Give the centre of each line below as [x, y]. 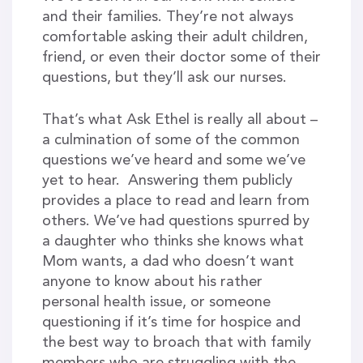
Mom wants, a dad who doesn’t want [168, 262]
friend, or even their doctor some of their [181, 57]
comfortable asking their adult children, [175, 37]
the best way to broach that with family [176, 343]
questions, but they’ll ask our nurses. [164, 77]
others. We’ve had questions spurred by [175, 222]
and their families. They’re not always [167, 17]
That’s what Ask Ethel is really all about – [179, 120]
